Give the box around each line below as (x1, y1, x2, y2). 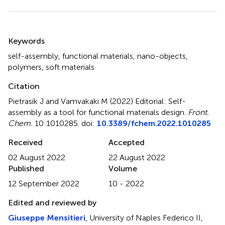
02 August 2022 (8, 152, 65, 162)
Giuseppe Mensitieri (8, 212, 85, 222)
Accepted (108, 137, 145, 147)
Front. (188, 107, 209, 117)
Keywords (8, 36, 45, 46)
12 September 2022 (8, 178, 79, 188)
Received (8, 137, 43, 147)
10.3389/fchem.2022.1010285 (97, 118, 211, 128)
